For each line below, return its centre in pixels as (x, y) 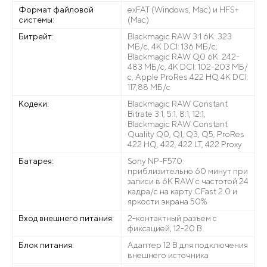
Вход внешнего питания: (66, 218)
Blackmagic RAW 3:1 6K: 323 (179, 36)
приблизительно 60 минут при (187, 171)
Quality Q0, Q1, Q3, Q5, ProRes (186, 134)
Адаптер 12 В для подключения (187, 245)
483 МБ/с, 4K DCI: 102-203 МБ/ (187, 67)
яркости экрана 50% (167, 201)
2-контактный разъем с (172, 218)
